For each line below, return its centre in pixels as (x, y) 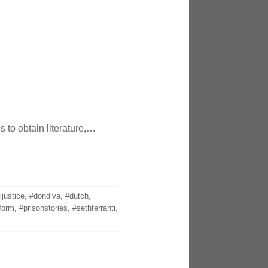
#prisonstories (43, 208)
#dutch (77, 196)
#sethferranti (94, 208)
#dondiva (45, 196)
